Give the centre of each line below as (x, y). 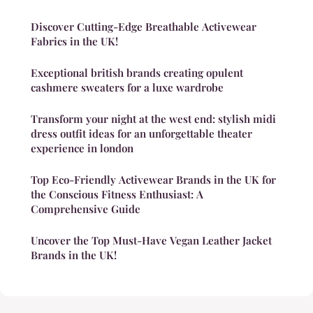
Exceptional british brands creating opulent (137, 73)
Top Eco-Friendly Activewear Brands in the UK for (153, 180)
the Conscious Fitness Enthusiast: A (117, 195)
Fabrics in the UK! (74, 42)
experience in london (82, 148)
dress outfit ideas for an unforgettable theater (141, 134)
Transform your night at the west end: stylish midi (153, 119)
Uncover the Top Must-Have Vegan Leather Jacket (151, 241)
